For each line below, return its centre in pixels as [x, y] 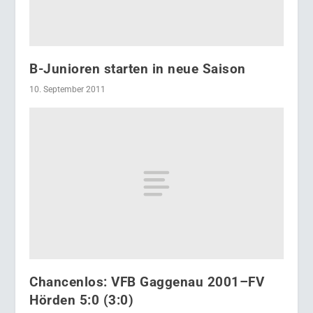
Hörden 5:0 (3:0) [82, 300]
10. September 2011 [68, 89]
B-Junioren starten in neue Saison [138, 68]
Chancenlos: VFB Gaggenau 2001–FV [147, 282]
